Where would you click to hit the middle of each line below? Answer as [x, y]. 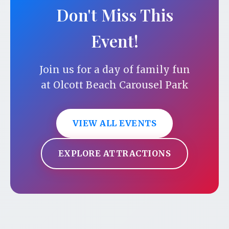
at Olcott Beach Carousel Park [114, 85]
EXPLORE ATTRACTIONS [114, 154]
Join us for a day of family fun [114, 70]
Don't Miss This [114, 15]
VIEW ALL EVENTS [114, 123]
